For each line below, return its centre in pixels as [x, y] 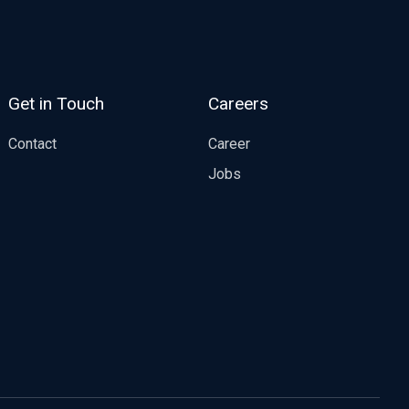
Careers [238, 104]
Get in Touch [57, 104]
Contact [33, 143]
